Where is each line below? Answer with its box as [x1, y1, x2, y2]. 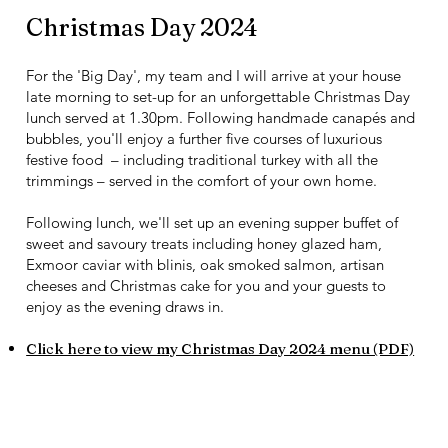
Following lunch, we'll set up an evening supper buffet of [26, 213, 399, 233]
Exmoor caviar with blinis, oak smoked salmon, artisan [26, 255, 385, 275]
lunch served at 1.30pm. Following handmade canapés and [26, 108, 416, 128]
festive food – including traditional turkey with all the [26, 150, 379, 170]
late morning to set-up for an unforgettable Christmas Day [26, 87, 411, 107]
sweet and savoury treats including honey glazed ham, [26, 234, 383, 254]
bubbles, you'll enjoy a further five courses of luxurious [26, 129, 383, 149]
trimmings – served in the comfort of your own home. [26, 171, 378, 191]
